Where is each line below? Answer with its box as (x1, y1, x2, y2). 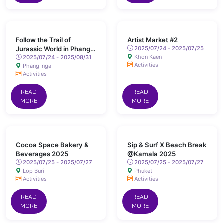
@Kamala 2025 (127, 150, 176, 158)
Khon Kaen (133, 53, 162, 60)
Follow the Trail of (16, 36, 71, 44)
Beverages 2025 (16, 150, 68, 158)
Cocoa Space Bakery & (16, 141, 89, 149)
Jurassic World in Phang (16, 45, 90, 53)
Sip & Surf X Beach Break (127, 141, 206, 149)
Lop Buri (21, 167, 44, 174)
